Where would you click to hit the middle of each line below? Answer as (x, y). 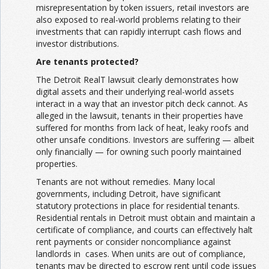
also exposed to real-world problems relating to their (138, 20)
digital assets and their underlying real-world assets (135, 92)
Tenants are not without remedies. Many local (125, 182)
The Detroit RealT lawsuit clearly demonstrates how (137, 80)
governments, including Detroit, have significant (128, 194)
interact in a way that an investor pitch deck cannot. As (142, 104)
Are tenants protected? (87, 62)
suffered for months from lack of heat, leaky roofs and (142, 128)
